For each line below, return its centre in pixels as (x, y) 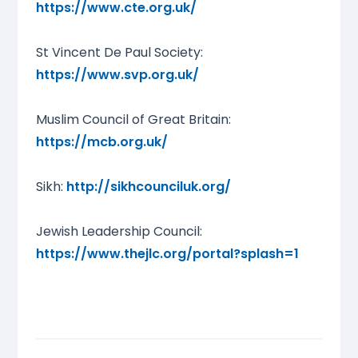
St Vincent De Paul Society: (119, 53)
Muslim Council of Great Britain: (133, 120)
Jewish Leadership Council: (119, 232)
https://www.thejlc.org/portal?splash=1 (167, 254)
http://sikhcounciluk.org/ (148, 187)
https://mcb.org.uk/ (101, 142)
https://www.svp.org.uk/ (117, 75)
